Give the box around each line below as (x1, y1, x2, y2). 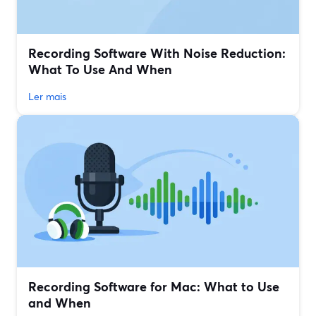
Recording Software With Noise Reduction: (28, 44, 286, 62)
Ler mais (28, 90, 66, 104)
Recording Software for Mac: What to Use (28, 278, 279, 296)
